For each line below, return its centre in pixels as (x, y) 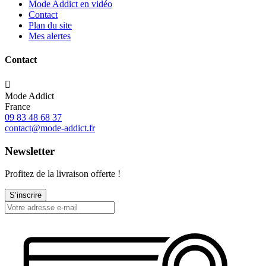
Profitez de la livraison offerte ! (63, 174)
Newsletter (30, 151)
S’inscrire (26, 195)
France (18, 106)
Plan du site (50, 26)
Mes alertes (50, 36)
